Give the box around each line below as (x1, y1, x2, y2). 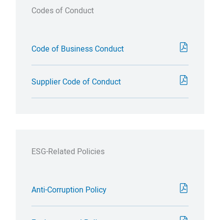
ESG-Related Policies (31, 146, 105, 157)
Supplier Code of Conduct (31, 76, 121, 87)
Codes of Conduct (31, 5, 94, 16)
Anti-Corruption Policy (31, 184, 107, 195)
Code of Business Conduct (31, 43, 124, 54)
